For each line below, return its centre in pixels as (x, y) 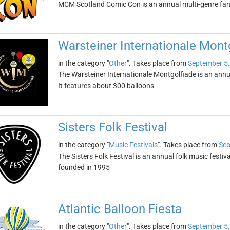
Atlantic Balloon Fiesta (120, 209)
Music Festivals (133, 145)
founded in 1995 (84, 167)
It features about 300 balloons (106, 86)
